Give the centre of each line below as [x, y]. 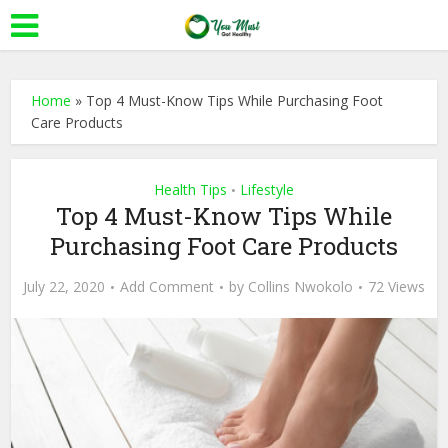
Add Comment [167, 286]
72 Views [396, 286]
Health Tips [190, 189]
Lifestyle [267, 189]
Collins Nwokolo [300, 286]
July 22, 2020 [64, 286]
